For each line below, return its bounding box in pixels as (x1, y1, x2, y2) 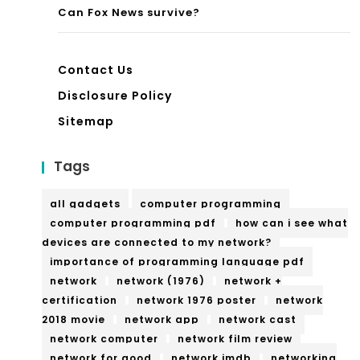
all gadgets (50, 196, 121, 211)
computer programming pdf (50, 215, 216, 230)
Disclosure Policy (58, 87, 172, 104)
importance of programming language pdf (50, 254, 305, 268)
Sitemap (58, 112, 114, 129)
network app (125, 312, 199, 326)
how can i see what (235, 215, 348, 230)
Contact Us (58, 61, 133, 78)
